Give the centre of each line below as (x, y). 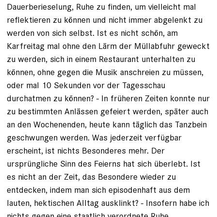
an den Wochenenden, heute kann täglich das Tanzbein (107, 124)
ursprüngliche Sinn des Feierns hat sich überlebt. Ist (104, 163)
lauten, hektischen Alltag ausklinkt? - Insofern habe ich (108, 202)
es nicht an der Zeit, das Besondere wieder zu (91, 176)
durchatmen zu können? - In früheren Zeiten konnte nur (108, 98)
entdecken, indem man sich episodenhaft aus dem (98, 189)
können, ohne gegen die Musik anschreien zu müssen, (105, 72)
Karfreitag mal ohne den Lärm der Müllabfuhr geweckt (108, 46)
